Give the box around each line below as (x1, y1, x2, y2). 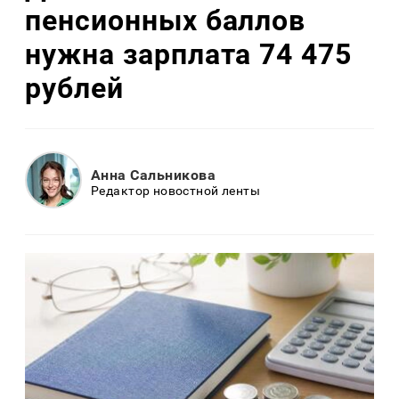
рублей (25, 70, 124, 105)
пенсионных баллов (25, 3, 306, 37)
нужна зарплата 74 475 (25, 37, 353, 71)
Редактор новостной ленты (91, 183, 261, 198)
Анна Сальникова (91, 166, 216, 183)
